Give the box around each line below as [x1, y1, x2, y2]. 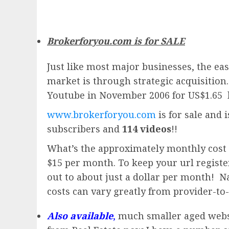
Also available [47, 210, 113, 222]
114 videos [122, 123, 171, 135]
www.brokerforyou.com [47, 108, 156, 121]
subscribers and [47, 123, 122, 135]
